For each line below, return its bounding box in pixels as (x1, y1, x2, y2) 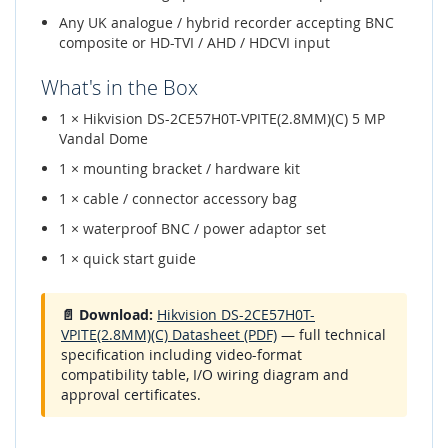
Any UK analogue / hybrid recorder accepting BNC (59, 13, 394, 32)
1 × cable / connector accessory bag (59, 189, 297, 208)
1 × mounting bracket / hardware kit (59, 159, 300, 178)
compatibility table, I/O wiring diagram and (61, 365, 349, 384)
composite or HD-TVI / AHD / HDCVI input (59, 33, 330, 52)
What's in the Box (41, 74, 198, 101)
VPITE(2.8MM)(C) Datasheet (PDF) (61, 325, 277, 344)
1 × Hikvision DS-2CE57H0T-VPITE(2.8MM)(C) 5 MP (59, 109, 385, 128)
